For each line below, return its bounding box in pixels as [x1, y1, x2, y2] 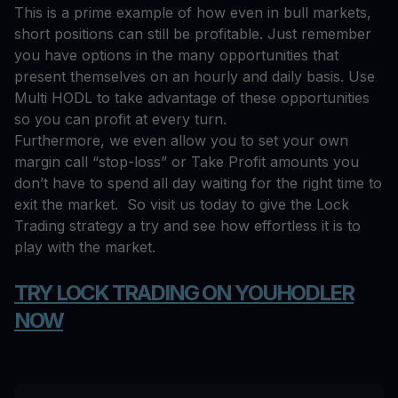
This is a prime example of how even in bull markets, [14, 3, 371, 21]
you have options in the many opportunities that [14, 45, 338, 64]
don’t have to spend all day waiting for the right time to [14, 173, 382, 192]
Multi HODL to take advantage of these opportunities [14, 88, 370, 107]
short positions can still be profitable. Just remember [14, 24, 371, 43]
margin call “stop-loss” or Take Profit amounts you [14, 152, 359, 171]
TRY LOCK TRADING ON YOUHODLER [14, 279, 354, 306]
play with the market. [14, 237, 160, 256]
